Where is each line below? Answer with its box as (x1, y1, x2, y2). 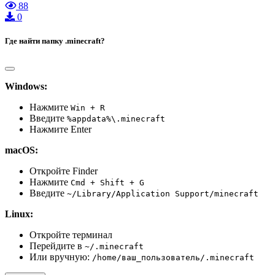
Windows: (5, 80, 47, 91)
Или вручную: (29, 251, 92, 262)
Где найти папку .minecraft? (5, 36, 105, 46)
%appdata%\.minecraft (67, 114, 165, 123)
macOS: (5, 144, 38, 155)
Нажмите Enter (29, 123, 91, 134)
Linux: (5, 208, 33, 219)
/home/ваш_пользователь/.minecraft (92, 252, 254, 262)
